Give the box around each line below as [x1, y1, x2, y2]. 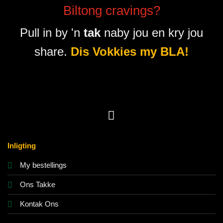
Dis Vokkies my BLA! [71, 44, 189, 58]
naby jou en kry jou [101, 25, 203, 39]
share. [34, 44, 71, 58]
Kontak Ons [20, 199, 59, 208]
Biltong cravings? [63, 3, 160, 17]
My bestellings [20, 160, 67, 169]
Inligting [7, 141, 36, 150]
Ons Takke [20, 180, 55, 189]
